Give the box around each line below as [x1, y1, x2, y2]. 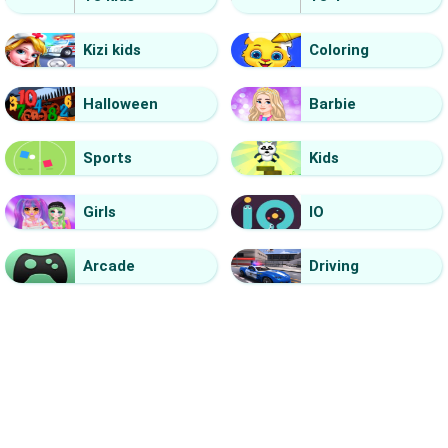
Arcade [83, 256, 135, 275]
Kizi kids [83, 40, 141, 59]
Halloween [83, 94, 158, 113]
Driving [308, 256, 359, 275]
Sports [83, 148, 132, 167]
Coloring [308, 40, 369, 59]
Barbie [308, 94, 356, 113]
